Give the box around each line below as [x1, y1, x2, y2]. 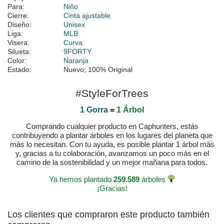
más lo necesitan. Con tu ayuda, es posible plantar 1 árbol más [9, 140, 214, 149]
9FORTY [63, 47, 91, 56]
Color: [7, 56, 26, 65]
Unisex [63, 20, 85, 29]
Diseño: [7, 20, 31, 29]
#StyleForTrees [75, 87, 148, 99]
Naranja [63, 56, 88, 65]
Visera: [7, 38, 29, 47]
